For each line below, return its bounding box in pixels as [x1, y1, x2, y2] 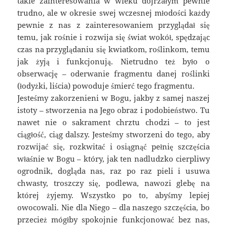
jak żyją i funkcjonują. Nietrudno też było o [17, 56, 210, 67]
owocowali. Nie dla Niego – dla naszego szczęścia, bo [17, 202, 210, 213]
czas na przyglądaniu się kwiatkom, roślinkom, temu [17, 44, 210, 55]
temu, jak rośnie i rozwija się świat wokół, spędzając [17, 32, 210, 43]
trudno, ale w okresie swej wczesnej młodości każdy [17, 8, 210, 18]
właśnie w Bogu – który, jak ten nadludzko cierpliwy [17, 154, 210, 164]
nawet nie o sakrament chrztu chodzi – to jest [17, 117, 210, 128]
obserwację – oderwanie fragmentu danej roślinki [17, 68, 210, 79]
